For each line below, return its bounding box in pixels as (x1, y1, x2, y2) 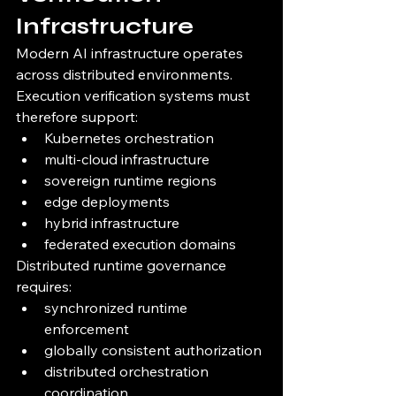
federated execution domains (44, 235, 236, 254)
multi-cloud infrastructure (44, 150, 209, 169)
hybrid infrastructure (44, 214, 179, 232)
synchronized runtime (44, 299, 191, 317)
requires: (16, 278, 72, 296)
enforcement (44, 320, 129, 339)
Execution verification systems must (16, 87, 254, 105)
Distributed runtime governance (16, 256, 230, 275)
